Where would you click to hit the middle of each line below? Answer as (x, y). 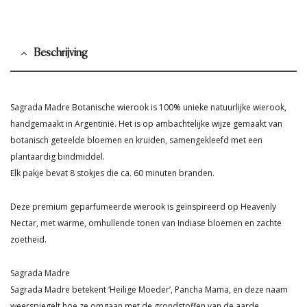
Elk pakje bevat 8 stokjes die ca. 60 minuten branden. (112, 173)
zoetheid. (28, 240)
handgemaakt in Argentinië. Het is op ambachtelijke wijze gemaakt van (146, 124)
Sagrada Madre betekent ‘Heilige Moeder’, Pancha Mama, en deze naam (149, 290)
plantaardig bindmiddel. (58, 157)
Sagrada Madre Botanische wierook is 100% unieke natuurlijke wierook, (148, 108)
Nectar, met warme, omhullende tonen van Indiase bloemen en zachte (146, 223)
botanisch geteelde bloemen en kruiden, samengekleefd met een (136, 140)
